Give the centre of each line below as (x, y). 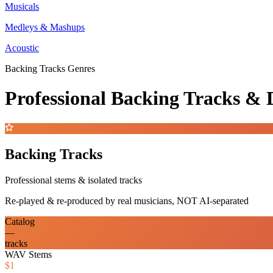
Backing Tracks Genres (50, 69)
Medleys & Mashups (45, 27)
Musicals (22, 6)
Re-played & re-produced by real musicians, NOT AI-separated (127, 200)
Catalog (20, 221)
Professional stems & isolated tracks (73, 180)
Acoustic (22, 48)
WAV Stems (28, 254)
